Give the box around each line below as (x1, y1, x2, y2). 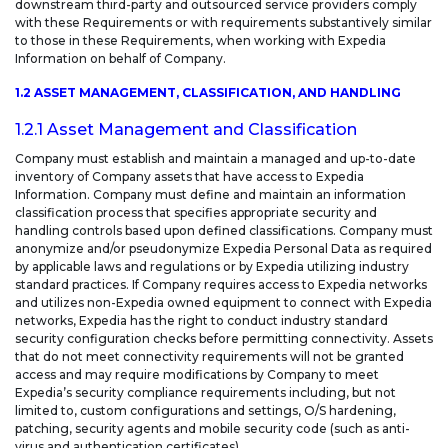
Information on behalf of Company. (15, 51, 226, 67)
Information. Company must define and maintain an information (15, 187, 406, 203)
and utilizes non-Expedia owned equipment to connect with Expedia (15, 295, 432, 311)
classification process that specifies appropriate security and (15, 205, 377, 221)
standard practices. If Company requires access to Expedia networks (15, 277, 427, 293)
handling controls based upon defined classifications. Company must (15, 223, 433, 239)
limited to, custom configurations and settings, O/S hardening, (15, 403, 396, 419)
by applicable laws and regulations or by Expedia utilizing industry (15, 259, 409, 275)
